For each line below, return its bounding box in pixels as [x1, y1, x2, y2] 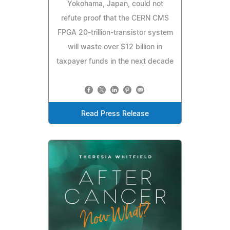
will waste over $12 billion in [68, 43, 162, 51]
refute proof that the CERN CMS [61, 14, 169, 22]
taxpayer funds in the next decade [56, 57, 174, 65]
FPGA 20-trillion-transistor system [57, 29, 173, 36]
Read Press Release [81, 110, 149, 118]
